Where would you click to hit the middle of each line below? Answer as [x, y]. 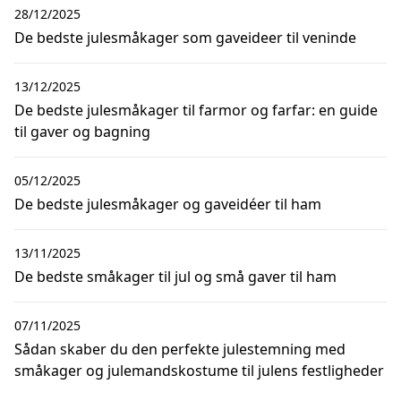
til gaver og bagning [82, 131]
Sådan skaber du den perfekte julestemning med [180, 349]
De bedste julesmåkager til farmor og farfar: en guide [196, 110]
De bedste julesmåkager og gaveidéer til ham [168, 204]
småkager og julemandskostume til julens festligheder [199, 370]
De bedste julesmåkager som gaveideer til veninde [185, 37]
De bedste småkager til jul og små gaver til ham [175, 276]
